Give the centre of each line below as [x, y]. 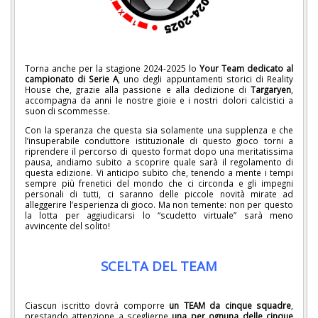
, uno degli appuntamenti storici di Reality [205, 79]
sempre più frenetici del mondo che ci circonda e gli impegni [159, 183]
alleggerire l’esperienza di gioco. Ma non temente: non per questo [159, 205]
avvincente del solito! [67, 226]
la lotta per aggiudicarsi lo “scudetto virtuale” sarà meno [159, 215]
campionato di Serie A [71, 79]
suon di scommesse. [67, 111]
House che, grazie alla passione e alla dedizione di [138, 90]
